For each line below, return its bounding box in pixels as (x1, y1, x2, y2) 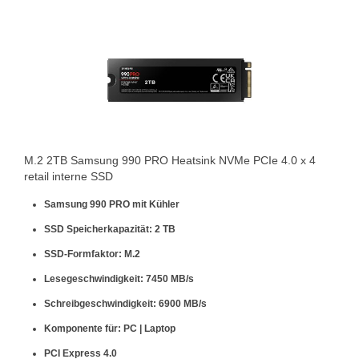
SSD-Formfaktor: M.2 (44, 248, 140, 260)
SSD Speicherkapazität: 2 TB (44, 224, 175, 235)
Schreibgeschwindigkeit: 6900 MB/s (44, 298, 207, 309)
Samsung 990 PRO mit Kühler (44, 199, 179, 210)
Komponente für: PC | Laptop (44, 323, 175, 334)
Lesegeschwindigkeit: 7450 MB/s (44, 273, 194, 284)
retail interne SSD (24, 170, 113, 183)
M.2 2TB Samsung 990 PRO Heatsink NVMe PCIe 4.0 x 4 (24, 154, 316, 167)
